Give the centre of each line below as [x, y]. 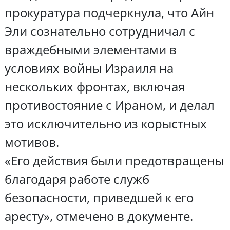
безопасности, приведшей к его [99, 197]
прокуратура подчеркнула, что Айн [109, 12]
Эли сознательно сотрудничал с [100, 31]
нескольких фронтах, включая [94, 86]
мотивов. [32, 142]
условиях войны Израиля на [89, 68]
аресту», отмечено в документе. [99, 216]
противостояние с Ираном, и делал [109, 105]
